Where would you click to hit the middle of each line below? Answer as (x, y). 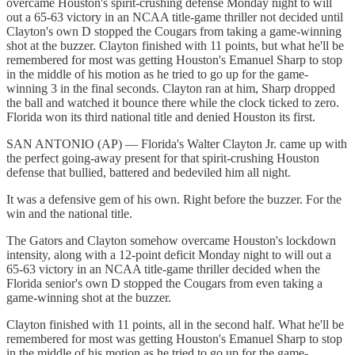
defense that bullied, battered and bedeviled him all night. (149, 172)
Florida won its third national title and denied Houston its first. (161, 116)
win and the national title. (69, 213)
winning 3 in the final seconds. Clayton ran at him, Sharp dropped (171, 88)
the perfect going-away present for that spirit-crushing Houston (163, 158)
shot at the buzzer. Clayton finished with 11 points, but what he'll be (175, 45)
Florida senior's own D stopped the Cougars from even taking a (164, 283)
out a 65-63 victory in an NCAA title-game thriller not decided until (175, 17)
